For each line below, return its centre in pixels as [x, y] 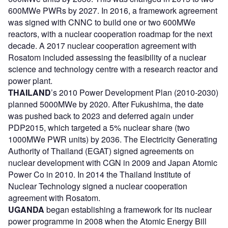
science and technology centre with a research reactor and [113, 69]
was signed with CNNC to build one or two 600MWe [102, 22]
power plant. [30, 81]
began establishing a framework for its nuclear [128, 210]
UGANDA [26, 210]
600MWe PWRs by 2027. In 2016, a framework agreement [113, 11]
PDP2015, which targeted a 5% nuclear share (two [99, 128]
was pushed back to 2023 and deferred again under [101, 116]
